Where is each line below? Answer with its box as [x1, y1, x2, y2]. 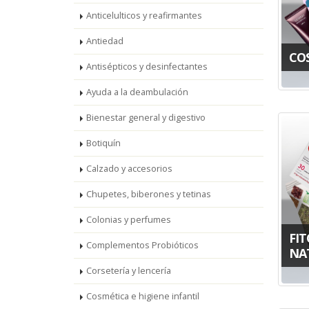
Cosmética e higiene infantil [86, 290, 199, 302]
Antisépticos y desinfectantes [86, 61, 208, 72]
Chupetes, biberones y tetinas [86, 188, 211, 200]
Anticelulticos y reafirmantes [86, 10, 202, 21]
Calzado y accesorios [86, 163, 172, 175]
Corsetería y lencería [86, 265, 171, 277]
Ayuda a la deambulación [86, 86, 188, 98]
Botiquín [86, 137, 121, 149]
